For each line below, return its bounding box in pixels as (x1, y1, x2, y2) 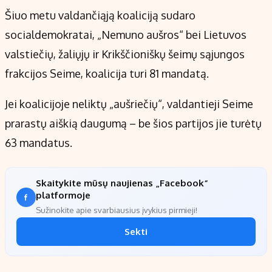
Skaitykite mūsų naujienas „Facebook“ (36, 177, 208, 189)
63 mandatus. (5, 136, 72, 150)
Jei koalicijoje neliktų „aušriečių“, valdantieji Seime (5, 97, 253, 111)
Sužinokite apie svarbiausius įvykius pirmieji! (36, 205, 197, 216)
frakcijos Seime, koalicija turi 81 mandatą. (5, 67, 209, 81)
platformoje (36, 189, 90, 202)
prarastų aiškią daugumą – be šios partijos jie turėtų (5, 117, 262, 131)
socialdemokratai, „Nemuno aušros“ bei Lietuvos (5, 28, 246, 42)
